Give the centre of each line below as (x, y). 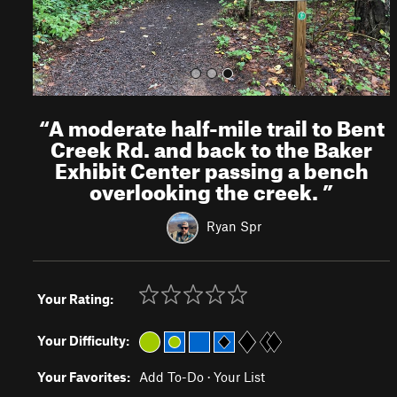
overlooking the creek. (206, 189)
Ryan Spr (234, 226)
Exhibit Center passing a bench (211, 167)
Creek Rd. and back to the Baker (212, 146)
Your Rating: (75, 299)
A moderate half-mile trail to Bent (216, 125)
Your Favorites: (84, 377)
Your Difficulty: (83, 340)
